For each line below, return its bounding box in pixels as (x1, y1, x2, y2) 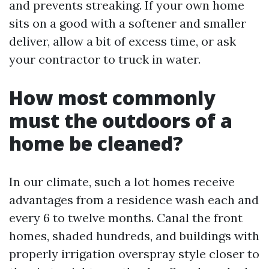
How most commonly (9, 85, 216, 110)
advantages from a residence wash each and (9, 192, 259, 207)
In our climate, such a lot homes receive (9, 174, 235, 189)
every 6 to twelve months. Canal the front (9, 210, 243, 225)
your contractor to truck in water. (9, 52, 201, 67)
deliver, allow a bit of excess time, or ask (9, 34, 236, 49)
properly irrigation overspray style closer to (9, 246, 259, 261)
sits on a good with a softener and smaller (9, 16, 246, 31)
